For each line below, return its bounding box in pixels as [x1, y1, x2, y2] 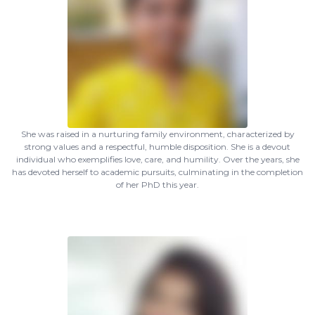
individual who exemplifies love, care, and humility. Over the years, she [15, 154, 300, 165]
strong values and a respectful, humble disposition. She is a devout [25, 141, 290, 152]
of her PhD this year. [116, 179, 199, 190]
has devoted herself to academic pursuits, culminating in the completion [12, 167, 303, 177]
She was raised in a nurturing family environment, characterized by [20, 129, 295, 139]
